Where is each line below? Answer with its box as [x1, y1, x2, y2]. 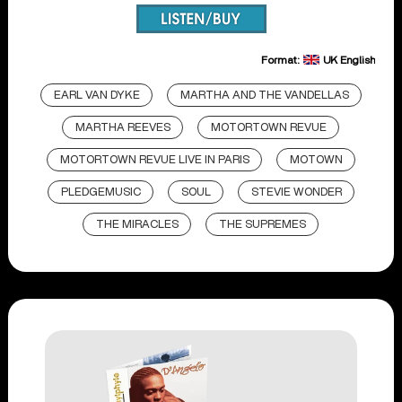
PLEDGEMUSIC [60, 187, 141, 199]
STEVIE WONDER [250, 187, 342, 199]
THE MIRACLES [96, 219, 179, 232]
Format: [260, 55, 302, 66]
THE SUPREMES [219, 219, 307, 232]
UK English [322, 55, 375, 66]
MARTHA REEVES [75, 122, 171, 135]
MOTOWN [289, 154, 343, 167]
